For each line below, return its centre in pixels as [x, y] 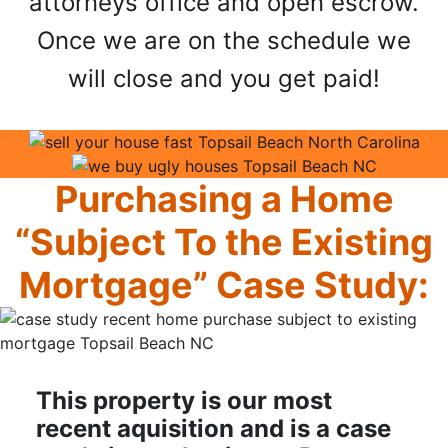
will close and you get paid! [224, 79]
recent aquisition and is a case [213, 429]
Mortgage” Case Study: [224, 285]
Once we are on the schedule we [224, 41]
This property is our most [183, 401]
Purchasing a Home [224, 199]
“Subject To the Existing [224, 242]
